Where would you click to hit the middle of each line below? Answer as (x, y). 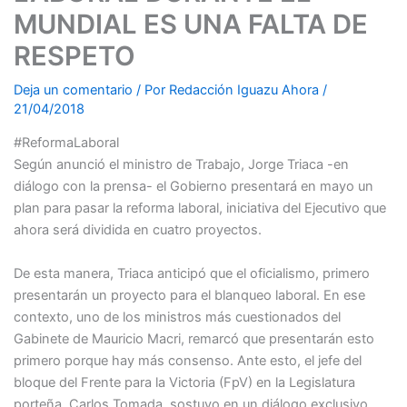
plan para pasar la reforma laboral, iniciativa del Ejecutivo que (199, 208)
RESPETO (74, 55)
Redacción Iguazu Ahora (245, 89)
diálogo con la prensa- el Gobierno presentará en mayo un (193, 187)
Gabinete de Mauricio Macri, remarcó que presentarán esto (194, 338)
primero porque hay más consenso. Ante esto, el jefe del (187, 360)
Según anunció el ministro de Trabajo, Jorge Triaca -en (181, 165)
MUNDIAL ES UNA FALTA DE (190, 24)
